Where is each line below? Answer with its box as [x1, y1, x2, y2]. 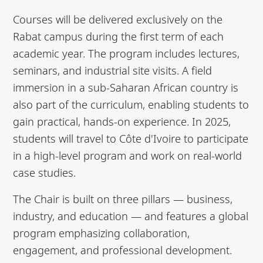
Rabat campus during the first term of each [13, 29, 224, 44]
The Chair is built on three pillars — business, [13, 191, 233, 207]
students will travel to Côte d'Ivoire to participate [13, 131, 249, 146]
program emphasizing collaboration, [13, 225, 190, 241]
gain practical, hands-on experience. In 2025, [13, 114, 231, 129]
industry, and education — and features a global [13, 208, 249, 224]
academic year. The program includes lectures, [13, 46, 240, 61]
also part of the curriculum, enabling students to [13, 97, 249, 112]
